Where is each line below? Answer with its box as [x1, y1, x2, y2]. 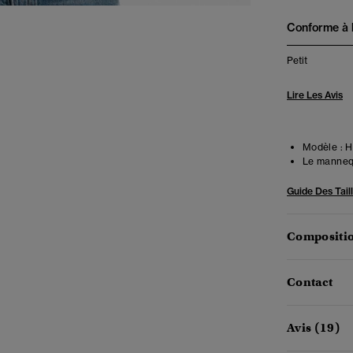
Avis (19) [287, 321, 340, 335]
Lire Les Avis [287, 89, 343, 101]
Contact [287, 275, 333, 289]
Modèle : [303, 141, 343, 153]
